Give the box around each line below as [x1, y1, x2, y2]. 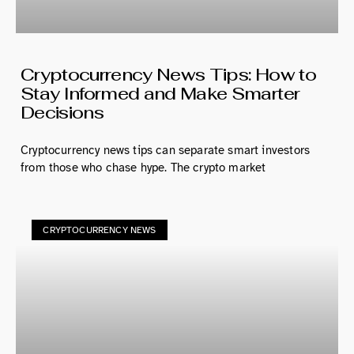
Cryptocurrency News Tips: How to [21, 62, 316, 85]
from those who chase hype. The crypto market [21, 160, 266, 175]
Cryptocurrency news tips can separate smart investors [21, 142, 311, 157]
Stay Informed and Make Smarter [21, 81, 300, 104]
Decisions [21, 100, 104, 123]
